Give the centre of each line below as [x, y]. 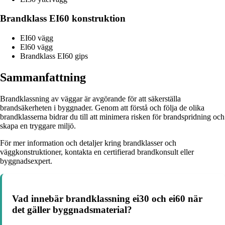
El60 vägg [36, 47]
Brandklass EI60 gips [54, 56]
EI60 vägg [37, 38]
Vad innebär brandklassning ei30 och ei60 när [107, 198]
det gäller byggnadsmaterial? [72, 209]
